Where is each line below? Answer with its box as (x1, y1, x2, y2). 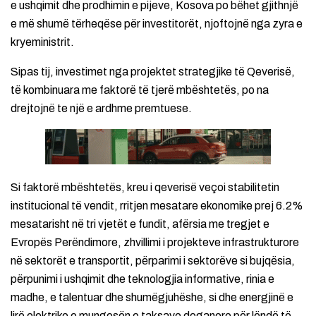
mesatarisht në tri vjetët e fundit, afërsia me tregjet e (11, 218, 269, 231)
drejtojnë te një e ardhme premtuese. (11, 102, 192, 115)
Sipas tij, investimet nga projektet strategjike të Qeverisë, (11, 66, 295, 78)
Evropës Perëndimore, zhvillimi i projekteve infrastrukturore (11, 236, 299, 249)
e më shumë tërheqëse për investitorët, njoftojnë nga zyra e (11, 18, 303, 30)
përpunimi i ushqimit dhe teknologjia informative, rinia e (11, 273, 274, 286)
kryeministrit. (11, 36, 74, 49)
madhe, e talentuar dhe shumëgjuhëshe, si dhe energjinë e (11, 291, 293, 304)
